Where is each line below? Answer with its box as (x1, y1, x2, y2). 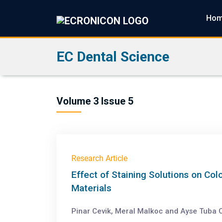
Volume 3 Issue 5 (56, 95, 133, 107)
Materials (71, 182, 111, 194)
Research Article (71, 154, 127, 163)
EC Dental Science (56, 49, 169, 65)
